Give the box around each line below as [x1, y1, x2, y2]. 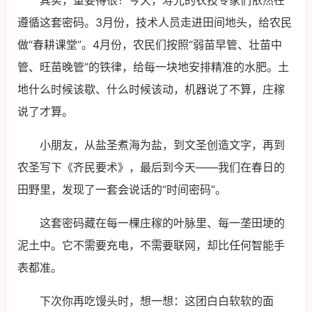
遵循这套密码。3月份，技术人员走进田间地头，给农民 [17, 15, 292, 30]
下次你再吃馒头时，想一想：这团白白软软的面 [40, 294, 274, 309]
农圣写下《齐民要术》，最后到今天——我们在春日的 [17, 160, 285, 175]
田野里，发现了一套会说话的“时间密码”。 [17, 182, 226, 197]
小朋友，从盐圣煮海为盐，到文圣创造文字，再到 [40, 138, 285, 153]
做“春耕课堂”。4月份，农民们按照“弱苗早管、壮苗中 [17, 38, 282, 52]
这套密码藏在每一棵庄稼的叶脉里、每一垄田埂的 [40, 216, 285, 231]
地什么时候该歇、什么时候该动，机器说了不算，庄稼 [17, 82, 285, 97]
